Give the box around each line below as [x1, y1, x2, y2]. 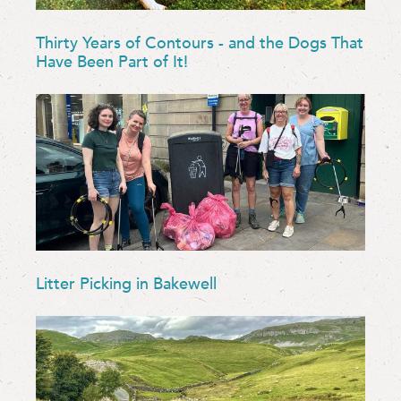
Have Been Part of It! [36, 50, 188, 73]
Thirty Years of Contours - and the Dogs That [36, 31, 363, 55]
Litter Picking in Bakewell [36, 272, 217, 295]
